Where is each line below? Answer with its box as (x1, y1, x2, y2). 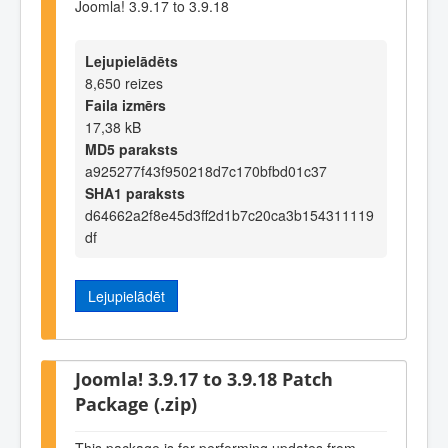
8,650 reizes (85, 72, 163, 93)
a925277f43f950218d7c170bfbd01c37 (85, 160, 327, 181)
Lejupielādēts (85, 50, 178, 71)
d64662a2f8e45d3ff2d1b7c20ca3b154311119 (85, 204, 374, 225)
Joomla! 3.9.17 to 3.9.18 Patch (75, 366, 333, 392)
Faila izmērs (85, 94, 166, 115)
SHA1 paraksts (85, 182, 185, 203)
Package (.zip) (75, 391, 197, 417)
